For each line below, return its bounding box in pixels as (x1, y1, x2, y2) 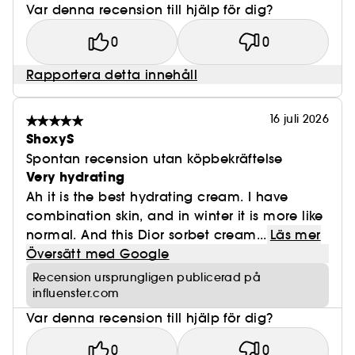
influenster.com (32, 286, 120, 301)
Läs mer (269, 227, 321, 243)
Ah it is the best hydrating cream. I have (26, 189, 288, 205)
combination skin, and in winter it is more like (26, 208, 323, 224)
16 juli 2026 (268, 112, 329, 127)
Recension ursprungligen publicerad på (32, 270, 261, 285)
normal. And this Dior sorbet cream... (26, 227, 267, 243)
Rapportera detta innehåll (26, 67, 197, 83)
